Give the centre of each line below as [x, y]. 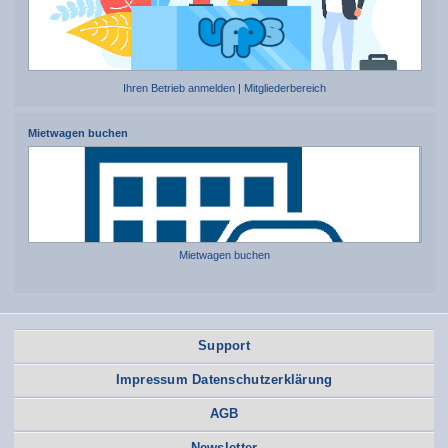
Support [224, 346]
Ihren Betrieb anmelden [179, 88]
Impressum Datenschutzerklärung [224, 380]
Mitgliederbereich [285, 88]
